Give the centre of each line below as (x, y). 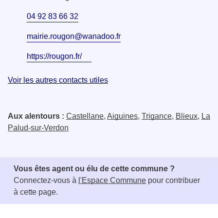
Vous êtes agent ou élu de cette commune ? (94, 168)
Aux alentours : (37, 116)
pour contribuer (173, 180)
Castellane (85, 116)
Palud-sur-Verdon (38, 127)
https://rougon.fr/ (54, 56)
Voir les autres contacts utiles (58, 80)
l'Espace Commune (112, 180)
